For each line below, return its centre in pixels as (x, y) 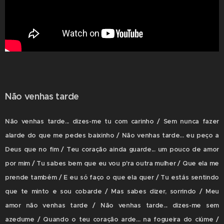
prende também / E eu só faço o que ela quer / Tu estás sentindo (112, 177)
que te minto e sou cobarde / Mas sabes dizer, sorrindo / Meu (112, 191)
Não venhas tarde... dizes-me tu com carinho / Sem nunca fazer (112, 121)
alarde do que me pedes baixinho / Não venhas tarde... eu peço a (112, 135)
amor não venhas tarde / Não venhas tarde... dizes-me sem (112, 205)
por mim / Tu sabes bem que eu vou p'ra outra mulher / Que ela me (112, 163)
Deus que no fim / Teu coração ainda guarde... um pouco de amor (112, 149)
